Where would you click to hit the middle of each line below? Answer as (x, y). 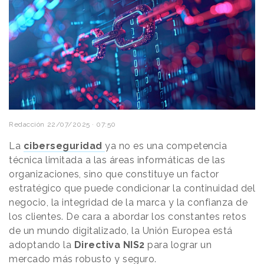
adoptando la (42, 245)
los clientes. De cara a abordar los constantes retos (128, 217)
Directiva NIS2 (109, 245)
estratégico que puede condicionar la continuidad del (132, 189)
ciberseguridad (63, 146)
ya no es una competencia (166, 146)
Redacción (27, 125)
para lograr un (178, 245)
